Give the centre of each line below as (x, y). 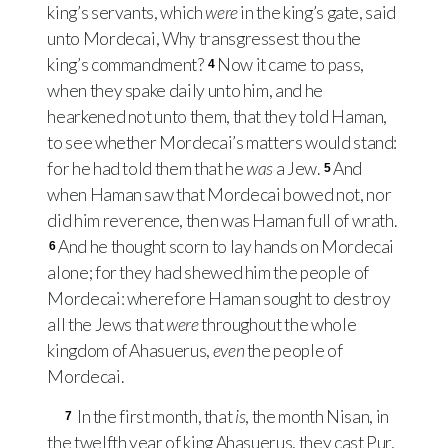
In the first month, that (155, 417)
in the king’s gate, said (316, 13)
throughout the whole (277, 325)
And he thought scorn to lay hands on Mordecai (226, 247)
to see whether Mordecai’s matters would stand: (222, 143)
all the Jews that (106, 325)
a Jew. (298, 169)
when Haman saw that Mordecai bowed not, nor (219, 195)
